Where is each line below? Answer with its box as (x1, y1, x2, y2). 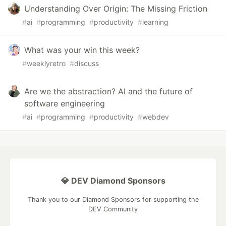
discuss (74, 59, 99, 68)
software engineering (24, 98, 105, 109)
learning (142, 18, 168, 27)
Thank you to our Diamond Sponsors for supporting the (27, 196, 199, 204)
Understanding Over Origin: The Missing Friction (24, 4, 207, 14)
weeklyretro (27, 59, 66, 68)
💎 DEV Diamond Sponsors (61, 176, 165, 186)
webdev (142, 112, 169, 122)
